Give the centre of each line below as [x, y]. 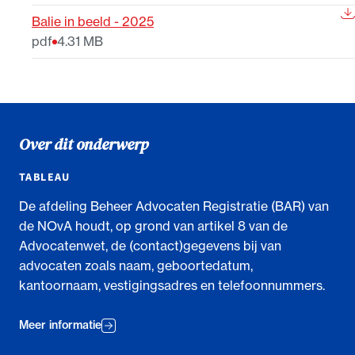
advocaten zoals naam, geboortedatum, [136, 265]
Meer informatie [60, 325]
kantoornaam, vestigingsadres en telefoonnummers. [172, 285]
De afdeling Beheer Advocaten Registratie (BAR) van [174, 206]
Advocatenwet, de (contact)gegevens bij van [150, 245]
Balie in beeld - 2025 [93, 22]
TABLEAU [45, 177]
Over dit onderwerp [84, 144]
